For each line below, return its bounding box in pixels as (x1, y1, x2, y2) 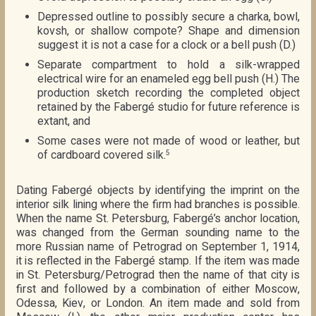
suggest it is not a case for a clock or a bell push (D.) (37, 37, 296, 51)
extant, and (37, 114, 90, 128)
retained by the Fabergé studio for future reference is (37, 99, 300, 114)
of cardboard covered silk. (37, 147, 166, 162)
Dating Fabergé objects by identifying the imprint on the (16, 181, 300, 199)
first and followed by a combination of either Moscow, (16, 280, 300, 298)
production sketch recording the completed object (37, 85, 300, 99)
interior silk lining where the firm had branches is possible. (16, 195, 300, 213)
